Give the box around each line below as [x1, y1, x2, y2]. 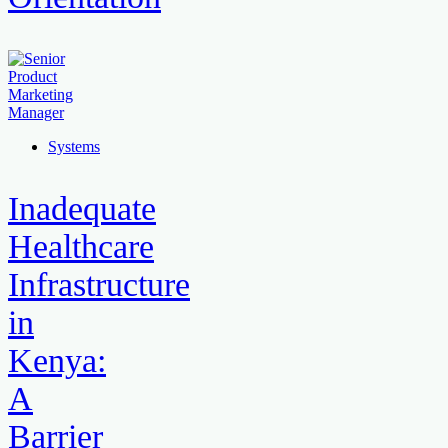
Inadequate [8, 190, 156, 228]
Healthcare [8, 228, 154, 266]
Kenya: [8, 342, 106, 380]
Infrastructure [8, 266, 190, 304]
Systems [48, 138, 100, 156]
